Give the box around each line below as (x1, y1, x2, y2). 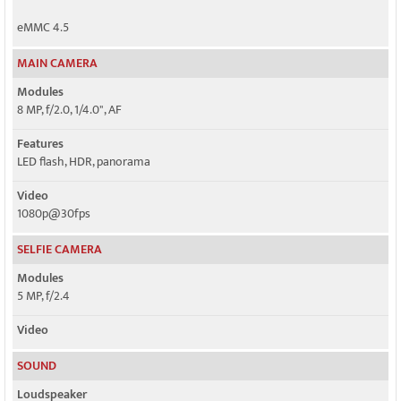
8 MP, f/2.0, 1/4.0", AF (17, 99, 122, 120)
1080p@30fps (17, 203, 90, 224)
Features (17, 133, 64, 154)
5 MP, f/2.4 (17, 286, 70, 306)
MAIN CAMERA (17, 53, 98, 73)
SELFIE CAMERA (17, 239, 102, 260)
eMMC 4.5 (17, 17, 69, 38)
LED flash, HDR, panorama (17, 151, 150, 172)
